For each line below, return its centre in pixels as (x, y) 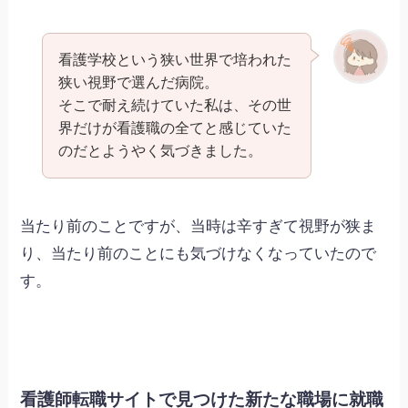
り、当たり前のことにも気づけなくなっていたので (199, 253)
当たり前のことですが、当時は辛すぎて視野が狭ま (199, 226)
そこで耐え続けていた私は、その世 (174, 105)
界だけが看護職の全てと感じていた (174, 128)
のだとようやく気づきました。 (160, 151)
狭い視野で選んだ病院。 (138, 82)
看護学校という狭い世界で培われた (174, 60)
